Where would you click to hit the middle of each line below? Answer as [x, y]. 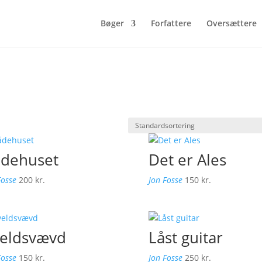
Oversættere [231, 23]
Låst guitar [185, 237]
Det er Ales [187, 160]
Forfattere [171, 23]
